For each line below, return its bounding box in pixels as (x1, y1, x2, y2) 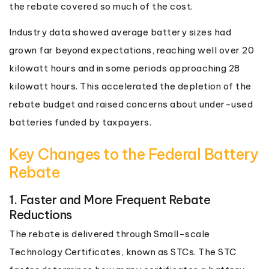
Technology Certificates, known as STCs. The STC (9, 246, 237, 258)
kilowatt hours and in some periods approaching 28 (9, 62, 240, 74)
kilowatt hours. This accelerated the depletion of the (9, 80, 252, 92)
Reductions (9, 207, 72, 222)
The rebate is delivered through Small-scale (9, 228, 210, 240)
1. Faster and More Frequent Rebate (9, 192, 211, 207)
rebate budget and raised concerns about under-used (9, 98, 253, 110)
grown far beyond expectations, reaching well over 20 (9, 44, 254, 56)
